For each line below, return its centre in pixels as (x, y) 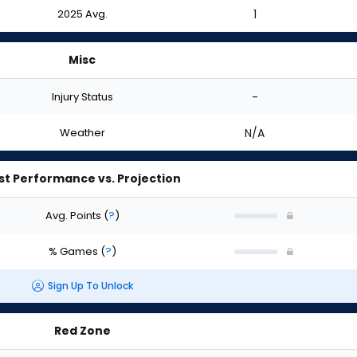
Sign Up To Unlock (90, 286)
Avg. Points (74, 215)
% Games (74, 251)
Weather (82, 132)
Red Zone (82, 331)
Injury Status (82, 96)
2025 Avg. (82, 14)
